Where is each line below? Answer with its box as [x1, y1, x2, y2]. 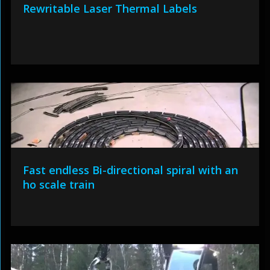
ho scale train [22, 177, 95, 192]
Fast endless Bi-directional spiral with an [22, 163, 238, 178]
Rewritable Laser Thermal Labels [22, 1, 197, 16]
